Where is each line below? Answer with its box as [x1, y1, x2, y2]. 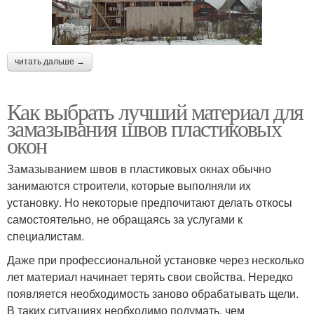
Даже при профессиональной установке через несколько [7, 251, 304, 268]
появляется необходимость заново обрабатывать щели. [7, 285, 299, 301]
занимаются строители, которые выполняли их [7, 177, 251, 193]
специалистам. [7, 227, 84, 244]
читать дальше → [15, 56, 85, 67]
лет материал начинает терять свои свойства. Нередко [7, 268, 293, 285]
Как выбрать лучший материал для [7, 95, 303, 126]
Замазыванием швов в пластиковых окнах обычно [7, 160, 271, 177]
